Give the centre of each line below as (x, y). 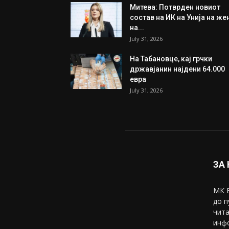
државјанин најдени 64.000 (177, 69)
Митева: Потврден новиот (175, 7)
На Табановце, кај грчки (171, 59)
